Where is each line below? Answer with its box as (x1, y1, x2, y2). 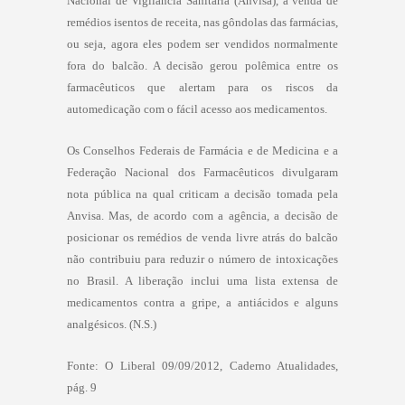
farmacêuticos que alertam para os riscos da (67, 80, 338, 94)
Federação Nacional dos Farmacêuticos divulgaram (67, 165, 338, 179)
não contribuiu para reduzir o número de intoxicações (67, 251, 338, 266)
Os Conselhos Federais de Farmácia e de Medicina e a (67, 143, 338, 157)
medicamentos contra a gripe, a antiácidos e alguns (67, 295, 338, 309)
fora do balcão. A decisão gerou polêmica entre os (67, 58, 338, 72)
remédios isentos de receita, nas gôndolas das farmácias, (67, 14, 338, 29)
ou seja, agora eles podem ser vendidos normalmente (67, 36, 338, 51)
